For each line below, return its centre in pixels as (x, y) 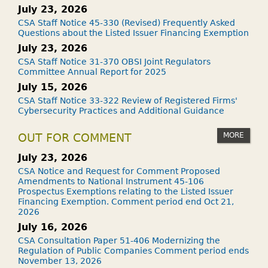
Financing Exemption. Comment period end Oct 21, (126, 202)
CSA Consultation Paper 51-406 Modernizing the (119, 240)
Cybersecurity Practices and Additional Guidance (121, 111)
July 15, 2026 (53, 87)
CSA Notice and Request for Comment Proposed (119, 171)
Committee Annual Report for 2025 (92, 72)
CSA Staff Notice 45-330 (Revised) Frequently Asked (127, 23)
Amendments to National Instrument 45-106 (111, 181)
